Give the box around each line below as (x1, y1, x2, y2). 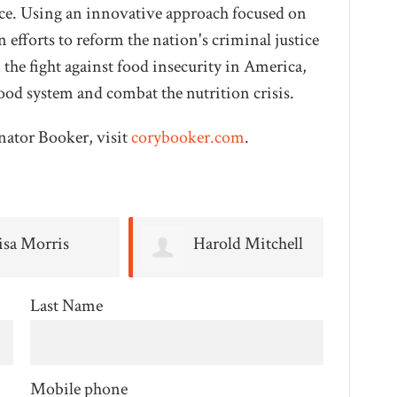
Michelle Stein (192, 232, 293, 256)
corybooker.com (130, 126, 245, 150)
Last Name (29, 294, 103, 318)
